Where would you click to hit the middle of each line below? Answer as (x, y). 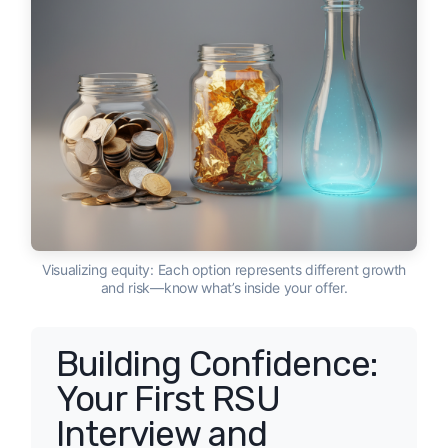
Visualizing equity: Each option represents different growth (224, 270)
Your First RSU (168, 399)
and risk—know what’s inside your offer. (224, 288)
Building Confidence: (216, 364)
